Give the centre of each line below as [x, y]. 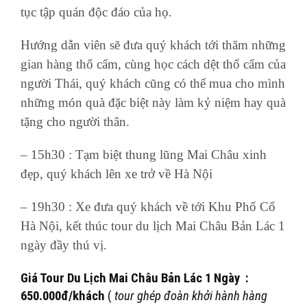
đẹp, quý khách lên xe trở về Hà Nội [116, 174]
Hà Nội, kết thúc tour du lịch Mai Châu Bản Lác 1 [153, 226]
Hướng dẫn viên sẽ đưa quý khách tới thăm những [153, 45]
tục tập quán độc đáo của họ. [96, 12]
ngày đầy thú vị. [64, 245]
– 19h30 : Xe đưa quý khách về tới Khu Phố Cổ [148, 207]
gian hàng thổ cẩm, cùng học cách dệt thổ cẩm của [153, 64]
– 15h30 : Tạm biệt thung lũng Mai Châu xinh [144, 155]
